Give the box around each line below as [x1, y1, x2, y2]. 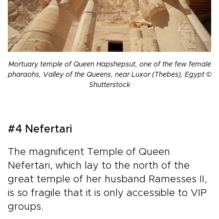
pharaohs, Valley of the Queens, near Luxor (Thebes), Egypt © [8, 71, 211, 78]
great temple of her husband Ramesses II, [8, 174, 207, 184]
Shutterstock [88, 81, 131, 88]
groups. [8, 201, 44, 212]
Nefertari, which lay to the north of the [8, 160, 190, 171]
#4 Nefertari [8, 124, 72, 135]
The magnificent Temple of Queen [8, 147, 170, 157]
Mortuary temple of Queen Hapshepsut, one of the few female [8, 61, 211, 68]
